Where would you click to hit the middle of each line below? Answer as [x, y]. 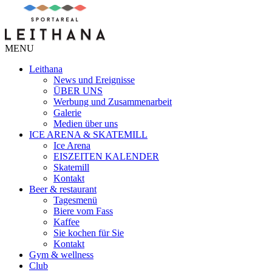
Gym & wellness [61, 255]
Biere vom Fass [83, 211]
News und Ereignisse [94, 80]
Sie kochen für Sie [89, 233]
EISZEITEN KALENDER [106, 156]
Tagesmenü [75, 200]
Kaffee [66, 222]
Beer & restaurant [63, 189]
